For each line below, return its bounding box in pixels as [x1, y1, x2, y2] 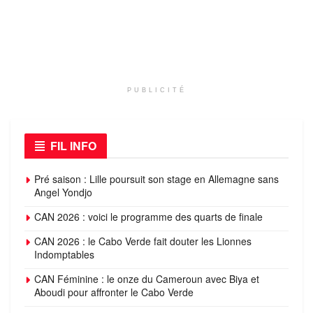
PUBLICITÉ [126, 86, 187, 94]
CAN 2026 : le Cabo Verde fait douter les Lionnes [34, 233, 252, 248]
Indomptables [34, 247, 94, 261]
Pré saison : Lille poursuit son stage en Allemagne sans [34, 171, 279, 186]
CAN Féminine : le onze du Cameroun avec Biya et [34, 271, 259, 286]
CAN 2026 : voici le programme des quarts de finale [34, 209, 263, 224]
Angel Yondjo [34, 184, 92, 199]
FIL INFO [50, 137, 96, 154]
